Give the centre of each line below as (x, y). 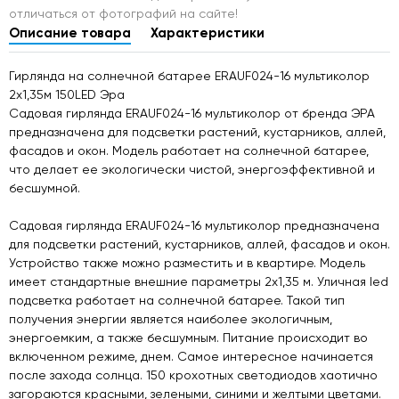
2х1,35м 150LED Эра (67, 94)
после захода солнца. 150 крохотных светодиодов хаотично (193, 375)
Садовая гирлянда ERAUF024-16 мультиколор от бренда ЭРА (192, 113)
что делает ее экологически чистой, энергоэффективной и (192, 169)
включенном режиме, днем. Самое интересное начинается (191, 356)
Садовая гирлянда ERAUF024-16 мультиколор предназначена (194, 225)
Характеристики (208, 33)
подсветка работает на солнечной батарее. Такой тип (177, 300)
